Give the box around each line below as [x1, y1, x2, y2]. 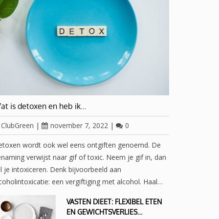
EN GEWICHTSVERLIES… [66, 208, 142, 216]
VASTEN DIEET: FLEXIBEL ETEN [66, 197, 162, 206]
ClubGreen [1, 121, 34, 130]
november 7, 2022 [50, 121, 108, 130]
